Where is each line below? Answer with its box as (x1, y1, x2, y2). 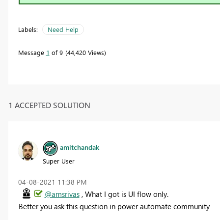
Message (18, 48, 46, 57)
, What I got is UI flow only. (79, 189, 168, 199)
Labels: (18, 25, 38, 34)
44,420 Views (67, 48, 104, 57)
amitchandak (59, 142, 99, 152)
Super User (42, 156, 75, 165)
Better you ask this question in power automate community (18, 201, 210, 211)
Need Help (47, 25, 79, 34)
